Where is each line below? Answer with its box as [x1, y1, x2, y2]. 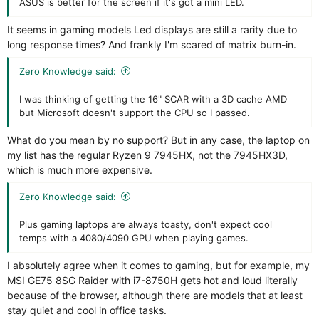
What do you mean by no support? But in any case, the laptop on [7, 133, 310, 146]
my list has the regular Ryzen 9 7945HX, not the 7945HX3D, [7, 148, 288, 161]
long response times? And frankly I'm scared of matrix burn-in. [7, 38, 296, 51]
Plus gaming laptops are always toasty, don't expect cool [19, 218, 272, 230]
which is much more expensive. [7, 163, 152, 176]
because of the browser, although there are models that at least [7, 288, 303, 301]
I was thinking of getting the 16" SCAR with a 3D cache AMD [19, 93, 287, 105]
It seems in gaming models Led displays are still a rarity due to [7, 23, 297, 36]
